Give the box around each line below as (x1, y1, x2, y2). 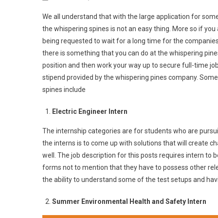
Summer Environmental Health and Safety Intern (52, 198, 206, 205)
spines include (42, 86, 86, 93)
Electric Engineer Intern (52, 108, 127, 115)
